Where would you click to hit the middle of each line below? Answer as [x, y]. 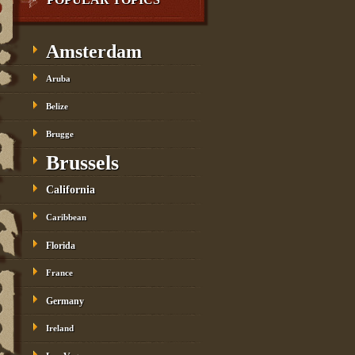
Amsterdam [94, 52]
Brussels [82, 162]
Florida [61, 246]
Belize [57, 107]
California [71, 190]
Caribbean [66, 218]
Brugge [60, 134]
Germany [65, 301]
